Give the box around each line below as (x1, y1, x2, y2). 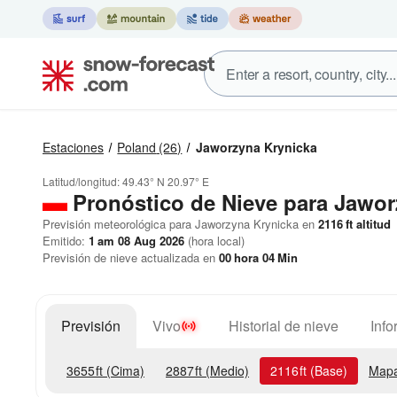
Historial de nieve (229, 315, 339, 336)
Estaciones (43, 138, 104, 156)
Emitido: (43, 232, 89, 249)
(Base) (307, 362, 347, 379)
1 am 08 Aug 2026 (89, 232, 184, 249)
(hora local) (184, 232, 245, 249)
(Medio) (202, 362, 249, 379)
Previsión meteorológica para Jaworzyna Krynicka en (43, 215, 315, 232)
